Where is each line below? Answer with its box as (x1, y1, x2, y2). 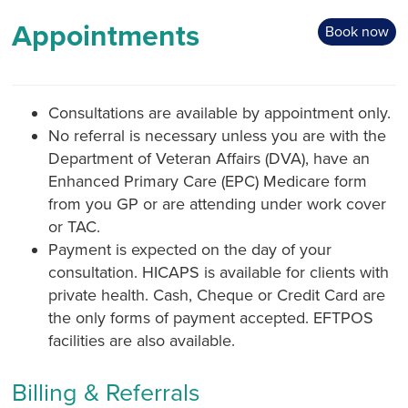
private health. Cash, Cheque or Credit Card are (48, 284, 386, 305)
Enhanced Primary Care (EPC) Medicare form (48, 170, 368, 191)
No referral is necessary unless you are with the (48, 125, 387, 146)
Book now (324, 22, 389, 41)
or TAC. (48, 216, 101, 237)
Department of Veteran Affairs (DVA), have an (48, 148, 371, 168)
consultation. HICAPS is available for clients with (48, 261, 390, 282)
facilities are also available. (48, 330, 236, 351)
